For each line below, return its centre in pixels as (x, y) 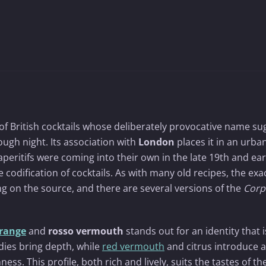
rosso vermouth (86, 231)
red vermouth (133, 246)
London (156, 142)
